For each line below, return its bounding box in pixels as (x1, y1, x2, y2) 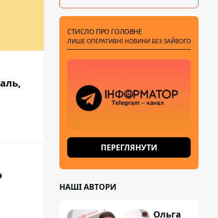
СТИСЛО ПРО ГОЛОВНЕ (67, 27, 142, 36)
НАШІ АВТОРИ (59, 182, 116, 192)
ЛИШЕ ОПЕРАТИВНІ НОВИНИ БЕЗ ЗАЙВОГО (67, 37, 191, 45)
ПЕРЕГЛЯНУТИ (101, 142, 157, 153)
